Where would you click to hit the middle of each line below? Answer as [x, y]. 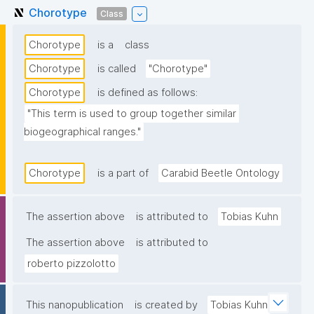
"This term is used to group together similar [132, 114]
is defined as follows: [148, 93]
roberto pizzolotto [71, 264]
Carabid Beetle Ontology [220, 173]
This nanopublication [75, 305]
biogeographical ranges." [82, 132]
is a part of [123, 173]
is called [117, 69]
